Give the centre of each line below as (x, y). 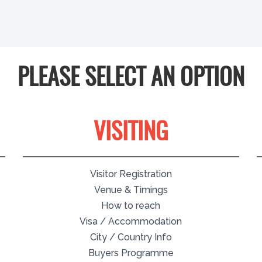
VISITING (131, 133)
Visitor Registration (131, 174)
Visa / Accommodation (131, 221)
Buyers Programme (131, 253)
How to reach (131, 205)
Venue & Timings (131, 189)
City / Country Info (131, 237)
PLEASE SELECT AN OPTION (131, 79)
